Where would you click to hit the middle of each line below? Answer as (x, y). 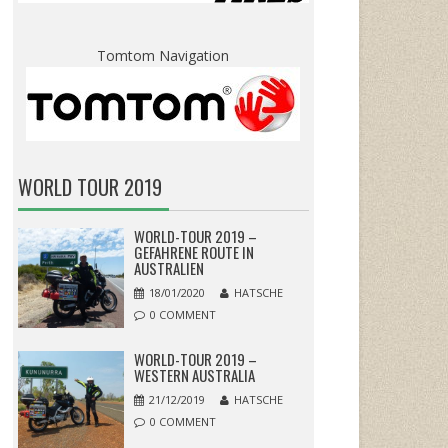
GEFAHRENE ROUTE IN (193, 252)
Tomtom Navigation (163, 55)
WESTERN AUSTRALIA (194, 374)
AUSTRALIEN (168, 268)
